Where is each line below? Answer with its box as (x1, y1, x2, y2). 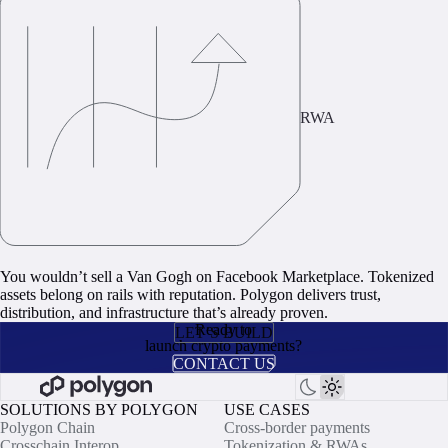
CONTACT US (172, 354, 275, 372)
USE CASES (224, 400, 310, 418)
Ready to (195, 320, 253, 338)
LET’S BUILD (174, 323, 273, 341)
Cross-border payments (224, 418, 370, 436)
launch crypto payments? (145, 336, 303, 354)
